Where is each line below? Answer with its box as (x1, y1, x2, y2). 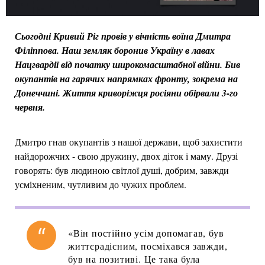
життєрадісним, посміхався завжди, (68, 240, 228, 253)
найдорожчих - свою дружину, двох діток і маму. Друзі (15, 150, 238, 163)
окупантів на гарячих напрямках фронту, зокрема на (15, 72, 238, 86)
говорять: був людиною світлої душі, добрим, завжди (15, 164, 229, 177)
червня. (15, 101, 45, 114)
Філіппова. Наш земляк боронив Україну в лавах (15, 44, 215, 57)
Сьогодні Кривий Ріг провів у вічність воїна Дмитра (15, 30, 231, 43)
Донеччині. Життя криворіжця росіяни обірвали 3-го (15, 86, 238, 100)
